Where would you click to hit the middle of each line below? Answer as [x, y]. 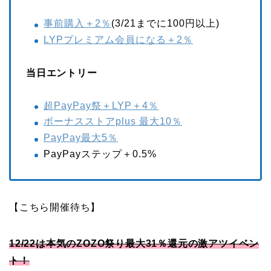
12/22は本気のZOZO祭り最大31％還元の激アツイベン [134, 243]
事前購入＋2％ [77, 24]
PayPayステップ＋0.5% [100, 154]
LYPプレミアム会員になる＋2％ [118, 39]
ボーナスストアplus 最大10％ [113, 122]
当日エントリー [62, 73]
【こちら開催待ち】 [55, 207]
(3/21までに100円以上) [165, 24]
